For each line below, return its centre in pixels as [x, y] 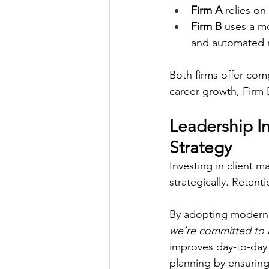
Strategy [201, 147]
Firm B [206, 26]
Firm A [208, 10]
